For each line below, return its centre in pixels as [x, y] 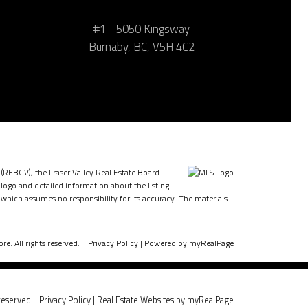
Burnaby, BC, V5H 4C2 [141, 47]
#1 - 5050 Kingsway [141, 29]
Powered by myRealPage [189, 243]
